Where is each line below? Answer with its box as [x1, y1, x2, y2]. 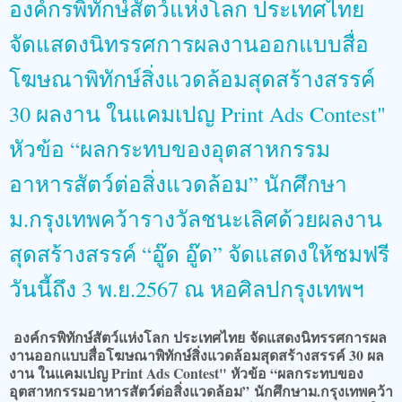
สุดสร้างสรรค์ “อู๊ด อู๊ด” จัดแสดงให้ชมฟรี [9, 238, 389, 268]
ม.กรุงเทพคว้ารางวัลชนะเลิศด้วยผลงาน [9, 203, 382, 233]
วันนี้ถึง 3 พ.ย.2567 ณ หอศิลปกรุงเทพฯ [9, 273, 364, 303]
